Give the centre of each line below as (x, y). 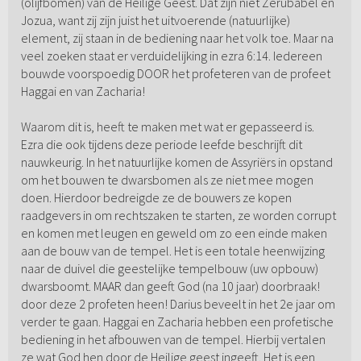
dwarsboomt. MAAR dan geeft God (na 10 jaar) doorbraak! (170, 286)
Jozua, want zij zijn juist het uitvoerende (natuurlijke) (155, 21)
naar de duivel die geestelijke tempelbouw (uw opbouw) (169, 269)
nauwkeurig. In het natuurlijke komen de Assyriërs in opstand (176, 162)
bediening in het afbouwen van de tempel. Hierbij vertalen (173, 340)
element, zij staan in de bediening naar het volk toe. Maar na (177, 38)
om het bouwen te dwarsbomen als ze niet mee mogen (167, 180)
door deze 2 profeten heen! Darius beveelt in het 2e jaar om (178, 304)
